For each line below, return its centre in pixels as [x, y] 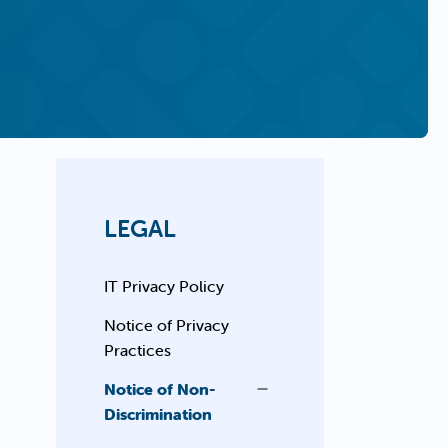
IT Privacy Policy [164, 286]
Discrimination [158, 414]
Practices [138, 350]
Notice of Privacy [167, 325]
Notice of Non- [160, 389]
